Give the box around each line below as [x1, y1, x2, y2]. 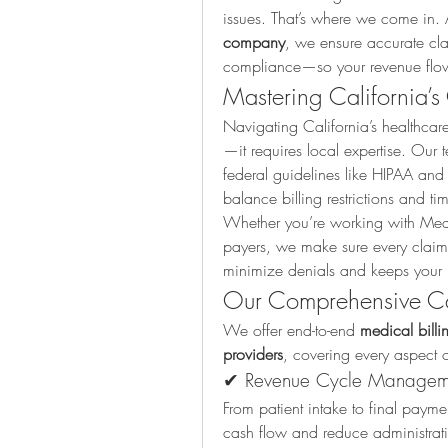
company [223, 31, 285, 54]
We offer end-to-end [223, 319, 360, 342]
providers [223, 343, 283, 366]
